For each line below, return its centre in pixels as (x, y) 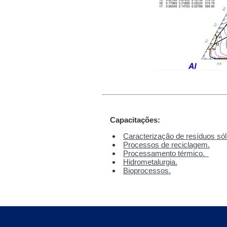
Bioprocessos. (147, 170)
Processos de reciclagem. (166, 144)
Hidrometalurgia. (150, 162)
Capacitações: (135, 120)
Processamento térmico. (166, 153)
